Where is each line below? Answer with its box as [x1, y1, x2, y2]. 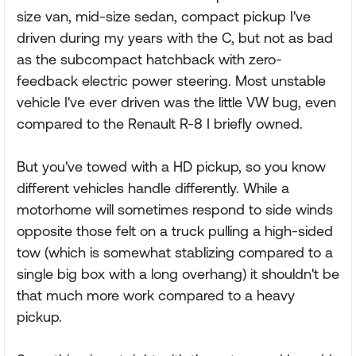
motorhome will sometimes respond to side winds [17, 201, 333, 218]
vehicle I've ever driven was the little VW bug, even [17, 94, 336, 110]
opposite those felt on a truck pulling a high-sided [17, 222, 333, 239]
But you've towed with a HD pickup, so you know [17, 158, 326, 175]
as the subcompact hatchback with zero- [17, 51, 282, 68]
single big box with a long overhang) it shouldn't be [17, 265, 339, 282]
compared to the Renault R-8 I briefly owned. [17, 115, 303, 132]
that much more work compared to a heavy [17, 287, 295, 304]
